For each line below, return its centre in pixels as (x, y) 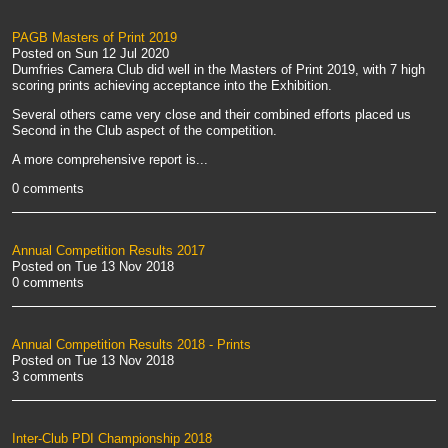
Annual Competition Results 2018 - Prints (131, 345)
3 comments (48, 377)
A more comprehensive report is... (110, 160)
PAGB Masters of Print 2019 (94, 38)
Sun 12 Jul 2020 (122, 54)
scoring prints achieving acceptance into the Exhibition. (174, 86)
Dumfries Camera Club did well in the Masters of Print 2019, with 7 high (218, 70)
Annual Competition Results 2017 (108, 251)
